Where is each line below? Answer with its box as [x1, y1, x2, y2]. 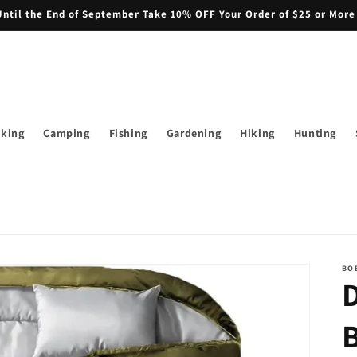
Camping [43, 125, 90, 140]
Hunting [293, 125, 336, 140]
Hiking [240, 125, 275, 140]
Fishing [108, 125, 147, 140]
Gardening [166, 125, 222, 140]
